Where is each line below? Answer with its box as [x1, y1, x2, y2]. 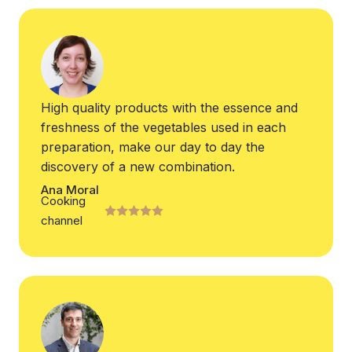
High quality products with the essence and [41, 99, 298, 115]
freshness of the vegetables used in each [41, 119, 286, 135]
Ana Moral [41, 182, 99, 198]
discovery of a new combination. [41, 158, 235, 174]
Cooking [41, 193, 86, 209]
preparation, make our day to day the [41, 138, 265, 155]
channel [41, 213, 82, 229]
